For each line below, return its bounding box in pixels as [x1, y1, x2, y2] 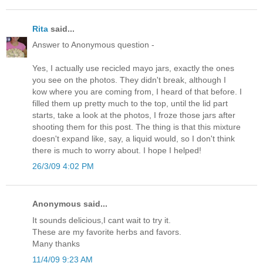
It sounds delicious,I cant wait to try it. [32, 215, 171, 225]
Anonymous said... [32, 199, 107, 209]
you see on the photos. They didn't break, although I [32, 75, 226, 85]
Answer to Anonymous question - [32, 40, 154, 50]
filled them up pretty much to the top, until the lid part [32, 99, 228, 109]
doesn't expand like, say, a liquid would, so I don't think [32, 134, 235, 144]
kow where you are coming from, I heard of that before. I [32, 87, 242, 97]
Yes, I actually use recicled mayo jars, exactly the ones [32, 63, 234, 73]
